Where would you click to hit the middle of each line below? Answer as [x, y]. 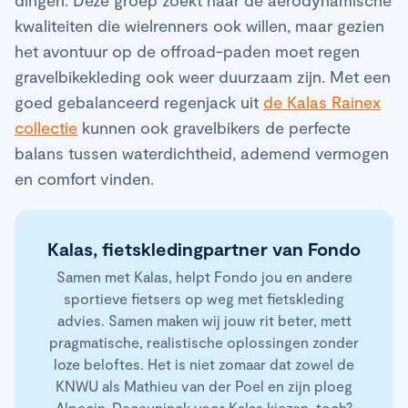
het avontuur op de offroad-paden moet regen [187, 51]
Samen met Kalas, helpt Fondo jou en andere [204, 276]
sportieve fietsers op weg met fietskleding [204, 298]
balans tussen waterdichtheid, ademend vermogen [202, 153]
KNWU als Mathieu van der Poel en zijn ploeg [204, 385]
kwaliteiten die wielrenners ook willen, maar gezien [199, 25]
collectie [46, 127]
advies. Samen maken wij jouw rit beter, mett [204, 320]
